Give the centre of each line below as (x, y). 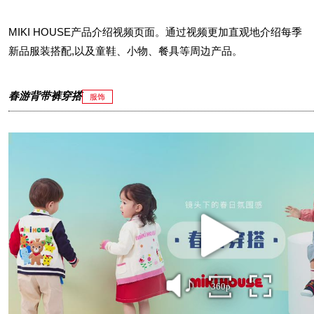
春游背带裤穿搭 (45, 96)
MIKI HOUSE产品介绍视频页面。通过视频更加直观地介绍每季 (155, 32)
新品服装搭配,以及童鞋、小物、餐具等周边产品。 (125, 51)
